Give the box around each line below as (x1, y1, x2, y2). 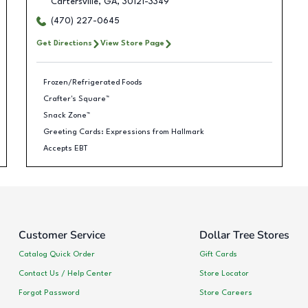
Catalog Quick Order (19, 250, 95, 258)
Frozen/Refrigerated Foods (43, 78, 142, 87)
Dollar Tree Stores (199, 228, 289, 243)
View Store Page (100, 39, 164, 47)
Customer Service (19, 228, 105, 243)
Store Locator (199, 269, 249, 278)
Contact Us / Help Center (19, 269, 112, 278)
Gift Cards (199, 250, 237, 258)
